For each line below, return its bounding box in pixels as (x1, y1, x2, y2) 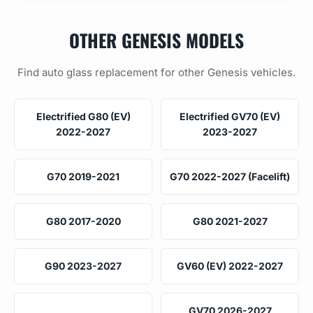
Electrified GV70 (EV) (180, 110, 280, 122)
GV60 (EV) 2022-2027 (177, 259, 283, 272)
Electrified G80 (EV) (36, 110, 131, 122)
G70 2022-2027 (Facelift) (170, 170, 290, 182)
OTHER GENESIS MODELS (69, 26, 244, 53)
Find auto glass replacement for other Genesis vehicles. (17, 65, 296, 79)
